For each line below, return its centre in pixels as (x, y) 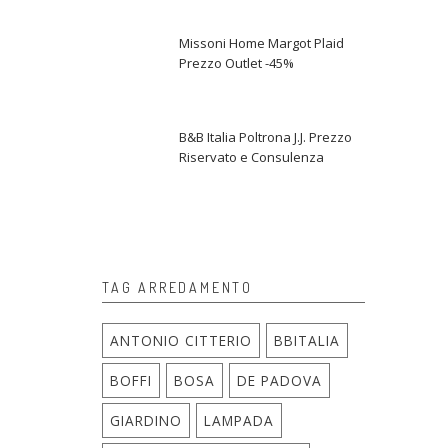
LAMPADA (239, 420)
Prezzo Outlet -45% (236, 63)
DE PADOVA (279, 380)
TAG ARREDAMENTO (177, 287)
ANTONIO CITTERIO (181, 340)
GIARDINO (146, 420)
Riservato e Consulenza (251, 157)
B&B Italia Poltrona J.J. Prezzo (265, 137)
